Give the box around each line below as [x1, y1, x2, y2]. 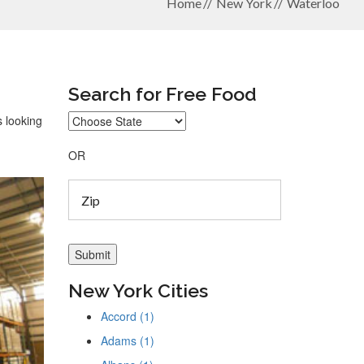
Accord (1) [100, 308, 154, 324]
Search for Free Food [67, 83, 257, 105]
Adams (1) [100, 332, 154, 349]
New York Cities [67, 279, 208, 301]
